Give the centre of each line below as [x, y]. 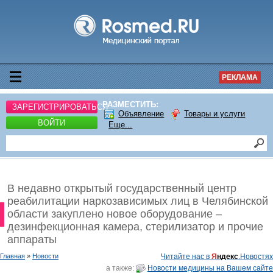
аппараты [32, 239]
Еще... [121, 125]
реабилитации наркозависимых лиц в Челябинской [138, 201]
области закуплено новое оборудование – [115, 214]
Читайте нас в [186, 257]
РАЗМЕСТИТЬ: [131, 105]
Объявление [141, 114]
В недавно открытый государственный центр [122, 188]
